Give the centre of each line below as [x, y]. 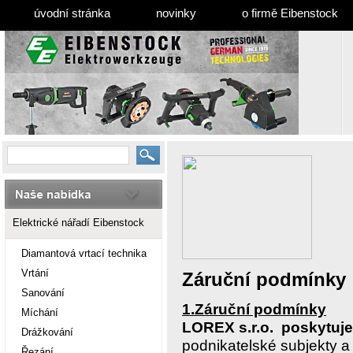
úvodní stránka [72, 13]
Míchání [40, 312]
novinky [176, 13]
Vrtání [35, 273]
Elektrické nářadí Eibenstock [78, 223]
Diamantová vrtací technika [84, 253]
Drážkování [47, 332]
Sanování [43, 293]
